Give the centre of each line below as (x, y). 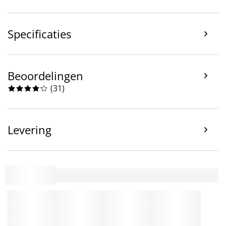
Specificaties (39, 34)
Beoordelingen (45, 75)
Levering (30, 129)
